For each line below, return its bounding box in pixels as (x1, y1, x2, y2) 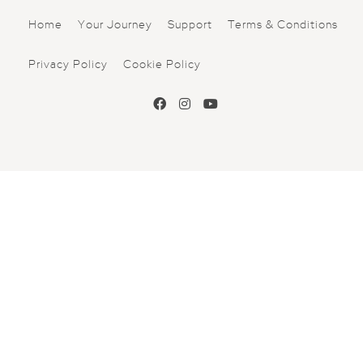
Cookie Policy (123, 59, 201, 71)
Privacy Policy (28, 59, 108, 71)
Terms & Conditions (228, 19, 338, 32)
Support (168, 19, 212, 32)
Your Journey (78, 19, 152, 32)
